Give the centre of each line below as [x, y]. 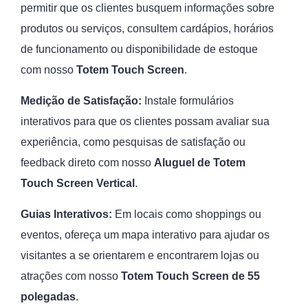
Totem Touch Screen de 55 [190, 276]
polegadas [48, 297]
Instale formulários [188, 101]
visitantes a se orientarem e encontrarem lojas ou [140, 255]
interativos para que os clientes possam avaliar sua [145, 121]
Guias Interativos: [66, 214]
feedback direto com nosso [87, 163]
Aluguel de [184, 163]
